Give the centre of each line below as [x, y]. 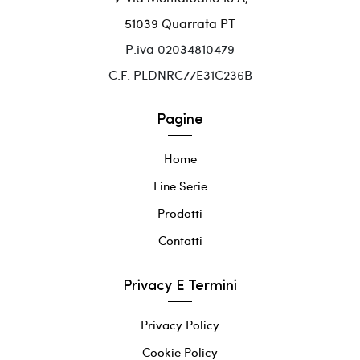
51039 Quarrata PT [180, 23]
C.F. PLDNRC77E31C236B [180, 75]
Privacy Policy [180, 325]
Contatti [180, 241]
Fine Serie [180, 186]
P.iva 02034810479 [180, 49]
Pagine [180, 121]
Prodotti [180, 213]
